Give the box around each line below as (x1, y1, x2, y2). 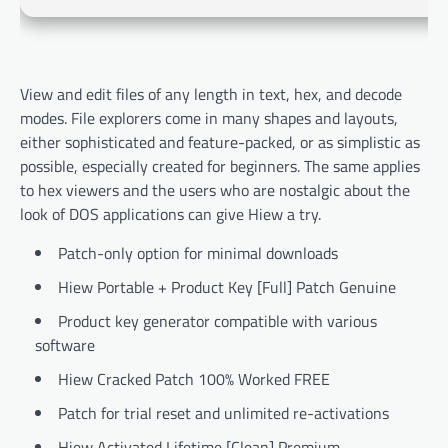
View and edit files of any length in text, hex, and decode (20, 82, 402, 107)
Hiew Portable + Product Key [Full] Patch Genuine (58, 275, 396, 300)
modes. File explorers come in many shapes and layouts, (20, 106, 398, 131)
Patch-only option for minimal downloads (58, 241, 338, 266)
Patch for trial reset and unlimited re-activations (58, 401, 389, 426)
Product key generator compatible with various (58, 309, 377, 334)
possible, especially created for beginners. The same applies (20, 154, 420, 179)
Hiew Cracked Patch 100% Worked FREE (58, 367, 330, 392)
